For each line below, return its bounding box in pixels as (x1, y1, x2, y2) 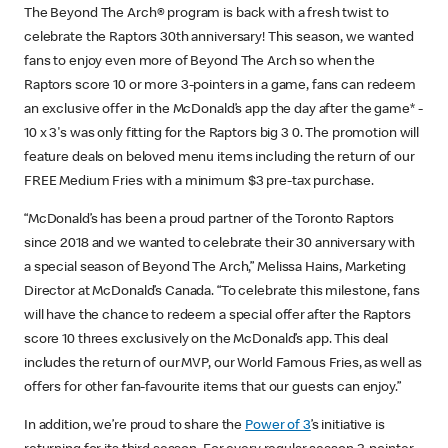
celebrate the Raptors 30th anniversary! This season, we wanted (24, 30, 414, 45)
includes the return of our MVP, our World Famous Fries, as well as (24, 356, 422, 371)
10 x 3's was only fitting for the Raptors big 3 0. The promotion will (24, 126, 420, 141)
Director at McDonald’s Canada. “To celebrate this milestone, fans (24, 284, 420, 299)
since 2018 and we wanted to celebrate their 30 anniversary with (24, 236, 415, 251)
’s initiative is (310, 418, 385, 433)
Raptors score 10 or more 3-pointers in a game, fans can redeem (24, 78, 416, 93)
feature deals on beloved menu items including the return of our (24, 150, 415, 165)
